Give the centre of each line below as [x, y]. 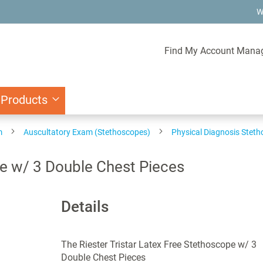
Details [85, 207]
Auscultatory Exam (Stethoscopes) [87, 132]
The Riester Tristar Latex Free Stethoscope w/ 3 [159, 245]
